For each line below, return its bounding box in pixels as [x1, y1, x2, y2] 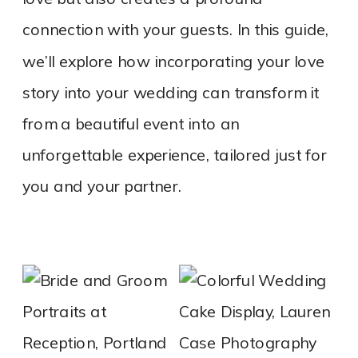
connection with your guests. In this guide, [22, 20, 329, 41]
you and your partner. [22, 177, 181, 197]
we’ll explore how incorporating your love [22, 51, 325, 72]
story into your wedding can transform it [22, 82, 320, 103]
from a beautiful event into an [22, 113, 240, 134]
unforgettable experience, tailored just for [22, 145, 327, 166]
